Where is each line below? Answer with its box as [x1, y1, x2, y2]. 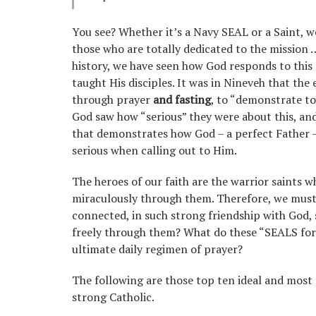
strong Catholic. [72, 289, 154, 305]
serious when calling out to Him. [72, 142, 237, 159]
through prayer [72, 92, 153, 108]
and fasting [153, 92, 211, 108]
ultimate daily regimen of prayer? [72, 241, 243, 257]
